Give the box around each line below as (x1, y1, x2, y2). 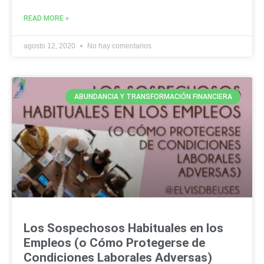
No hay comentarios (85, 41, 151, 50)
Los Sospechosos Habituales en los (24, 220, 223, 235)
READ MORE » (24, 14, 69, 22)
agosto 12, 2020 (24, 41, 77, 50)
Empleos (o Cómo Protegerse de (24, 235, 205, 250)
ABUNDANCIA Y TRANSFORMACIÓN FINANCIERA (74, 92, 232, 101)
